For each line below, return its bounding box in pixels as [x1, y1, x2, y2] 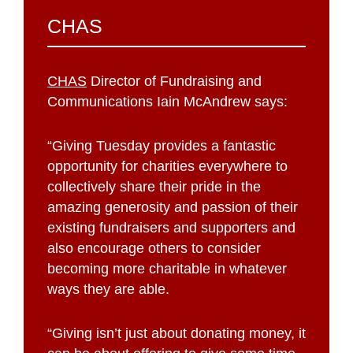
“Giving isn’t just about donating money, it [47, 325, 306, 341]
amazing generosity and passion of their [47, 199, 298, 215]
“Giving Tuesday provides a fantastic [47, 137, 276, 154]
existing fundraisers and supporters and [47, 219, 295, 236]
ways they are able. [47, 281, 169, 297]
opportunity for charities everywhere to [47, 158, 288, 174]
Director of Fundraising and [87, 72, 262, 89]
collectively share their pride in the [47, 178, 261, 195]
